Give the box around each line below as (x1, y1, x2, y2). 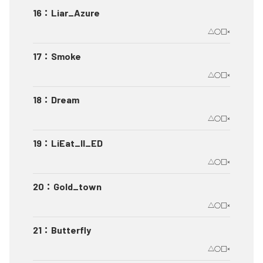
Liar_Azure (51, 7, 100, 19)
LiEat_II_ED (51, 137, 103, 149)
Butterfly (51, 224, 91, 236)
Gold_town (53, 181, 102, 193)
